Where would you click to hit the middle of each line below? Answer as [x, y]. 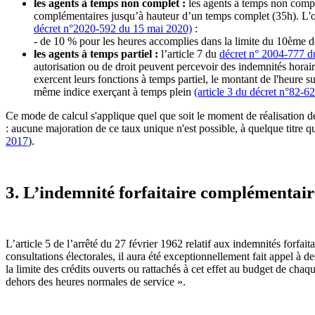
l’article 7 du [189, 53]
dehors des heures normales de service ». [96, 281]
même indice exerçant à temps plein [114, 91]
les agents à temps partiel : [96, 53]
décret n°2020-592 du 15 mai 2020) [113, 28]
